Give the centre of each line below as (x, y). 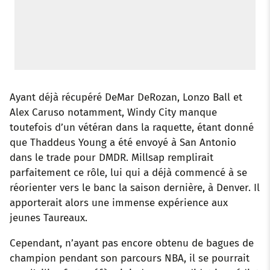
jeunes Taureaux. (49, 218)
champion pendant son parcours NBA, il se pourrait (130, 258)
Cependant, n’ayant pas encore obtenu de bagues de (132, 243)
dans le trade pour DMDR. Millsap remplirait (111, 158)
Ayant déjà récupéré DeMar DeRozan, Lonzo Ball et (126, 97)
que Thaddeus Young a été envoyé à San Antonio (123, 143)
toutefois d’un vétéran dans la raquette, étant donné (132, 127)
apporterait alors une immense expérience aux (119, 203)
